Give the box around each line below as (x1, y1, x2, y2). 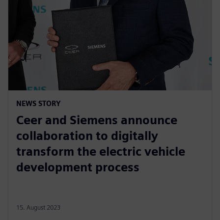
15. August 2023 (16, 203, 60, 211)
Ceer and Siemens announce (16, 112, 177, 127)
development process (16, 160, 139, 174)
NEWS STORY (16, 99, 61, 108)
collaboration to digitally (16, 128, 158, 143)
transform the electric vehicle (16, 144, 185, 159)
